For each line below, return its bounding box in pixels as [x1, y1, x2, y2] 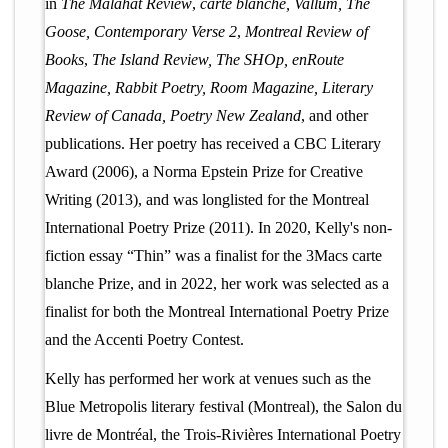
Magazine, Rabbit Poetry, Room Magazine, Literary [45, 79, 373, 97]
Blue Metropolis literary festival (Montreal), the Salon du [45, 397, 402, 415]
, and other [301, 107, 368, 125]
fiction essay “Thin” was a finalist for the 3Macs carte [45, 247, 382, 265]
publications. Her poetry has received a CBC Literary [45, 135, 381, 153]
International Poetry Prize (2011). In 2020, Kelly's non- [45, 219, 392, 237]
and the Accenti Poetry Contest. [45, 331, 244, 349]
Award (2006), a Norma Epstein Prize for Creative [45, 163, 363, 181]
